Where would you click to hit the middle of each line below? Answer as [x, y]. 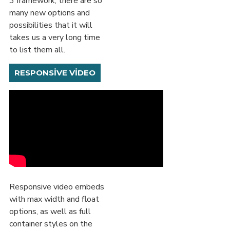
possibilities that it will [51, 25]
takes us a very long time [55, 38]
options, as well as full [50, 212]
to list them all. [37, 50]
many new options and [50, 13]
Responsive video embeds [57, 187]
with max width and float [54, 199]
